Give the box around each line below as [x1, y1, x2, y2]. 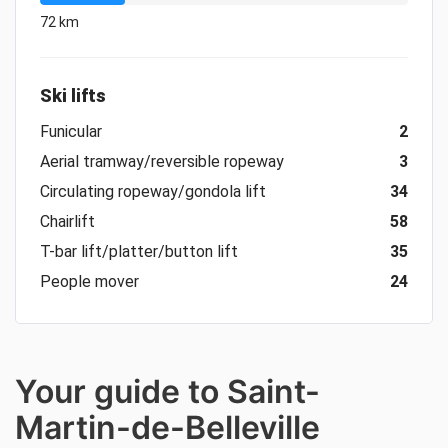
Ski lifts [40, 85, 106, 106]
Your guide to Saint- [15, 372, 320, 411]
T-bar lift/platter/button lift [40, 242, 238, 261]
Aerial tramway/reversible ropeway [40, 152, 284, 171]
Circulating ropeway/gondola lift [40, 182, 266, 201]
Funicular [40, 122, 102, 141]
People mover [40, 272, 139, 291]
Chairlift [40, 212, 95, 231]
